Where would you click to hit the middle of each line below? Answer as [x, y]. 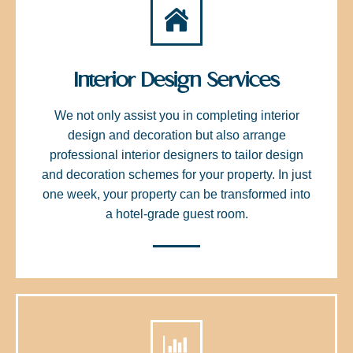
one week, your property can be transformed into [176, 194]
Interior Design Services [176, 79]
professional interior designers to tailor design [176, 154]
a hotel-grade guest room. [176, 214]
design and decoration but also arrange [176, 135]
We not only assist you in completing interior [176, 115]
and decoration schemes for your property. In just [176, 174]
